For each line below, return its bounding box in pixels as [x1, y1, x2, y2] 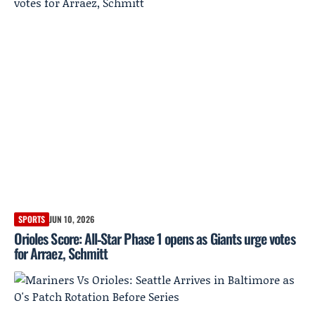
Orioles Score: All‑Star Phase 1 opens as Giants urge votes [14, 227, 295, 249]
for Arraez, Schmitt [14, 242, 108, 264]
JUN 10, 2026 [49, 212, 94, 225]
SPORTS [18, 212, 45, 225]
